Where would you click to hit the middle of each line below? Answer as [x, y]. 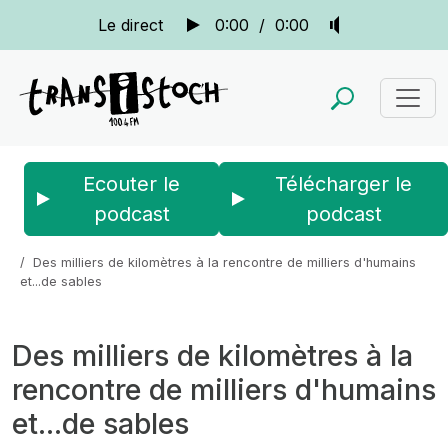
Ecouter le [131, 184]
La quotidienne [180, 243]
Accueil [35, 243]
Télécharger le [343, 184]
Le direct [130, 25]
